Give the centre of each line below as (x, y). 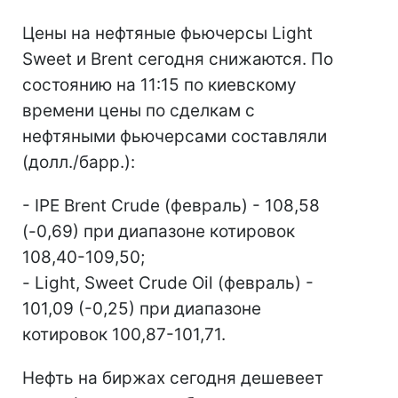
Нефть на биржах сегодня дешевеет (173, 378)
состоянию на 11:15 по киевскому (159, 85)
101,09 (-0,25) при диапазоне (142, 309)
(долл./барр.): (79, 162)
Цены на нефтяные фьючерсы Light (167, 33)
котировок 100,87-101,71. (124, 334)
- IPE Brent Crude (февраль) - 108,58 (171, 206)
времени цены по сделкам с (139, 111)
